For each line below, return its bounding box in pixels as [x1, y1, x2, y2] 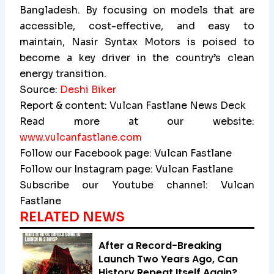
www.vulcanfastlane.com [20, 131, 143, 144]
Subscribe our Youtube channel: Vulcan [20, 179, 254, 192]
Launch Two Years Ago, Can [98, 252, 239, 267]
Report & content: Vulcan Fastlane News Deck [20, 99, 246, 113]
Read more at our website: [20, 115, 254, 128]
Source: [20, 83, 61, 97]
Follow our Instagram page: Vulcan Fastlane [20, 163, 234, 176]
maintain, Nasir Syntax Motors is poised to [20, 35, 254, 49]
